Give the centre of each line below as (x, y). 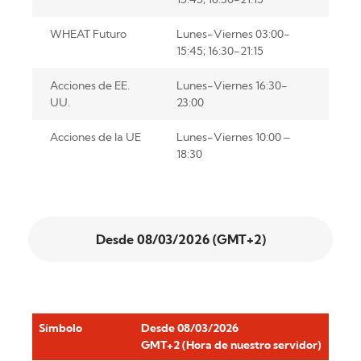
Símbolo (60, 328)
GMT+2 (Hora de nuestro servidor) (231, 345)
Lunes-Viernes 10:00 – (233, 137)
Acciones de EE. (89, 85)
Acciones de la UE (95, 137)
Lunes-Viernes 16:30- (232, 85)
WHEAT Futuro (88, 33)
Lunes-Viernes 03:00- (233, 33)
